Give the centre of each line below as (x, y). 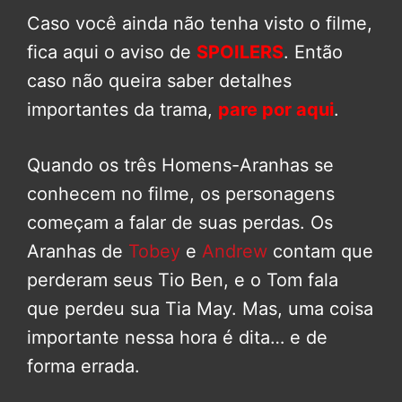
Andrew (235, 252)
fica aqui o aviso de (112, 52)
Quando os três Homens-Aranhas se (180, 166)
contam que (320, 252)
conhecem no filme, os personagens (181, 194)
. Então (313, 52)
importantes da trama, (122, 110)
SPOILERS (240, 52)
